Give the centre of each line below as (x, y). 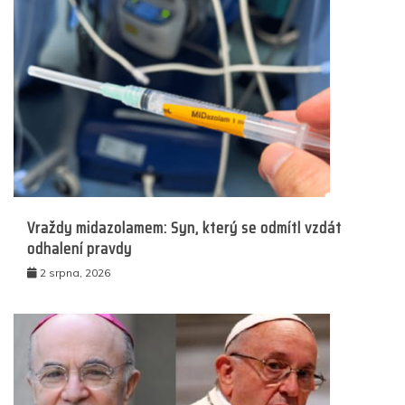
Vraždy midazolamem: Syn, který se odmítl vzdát (184, 227)
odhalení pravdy (80, 248)
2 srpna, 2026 (75, 272)
